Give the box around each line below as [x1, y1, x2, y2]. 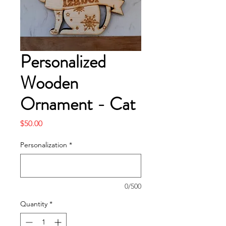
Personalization [20, 140, 67, 149]
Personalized [20, 49, 106, 74]
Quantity [20, 199, 47, 208]
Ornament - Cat [20, 91, 136, 117]
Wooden [20, 70, 78, 95]
